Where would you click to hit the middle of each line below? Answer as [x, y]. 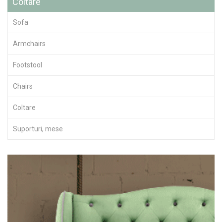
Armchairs [29, 43]
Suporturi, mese [38, 129]
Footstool [28, 65]
